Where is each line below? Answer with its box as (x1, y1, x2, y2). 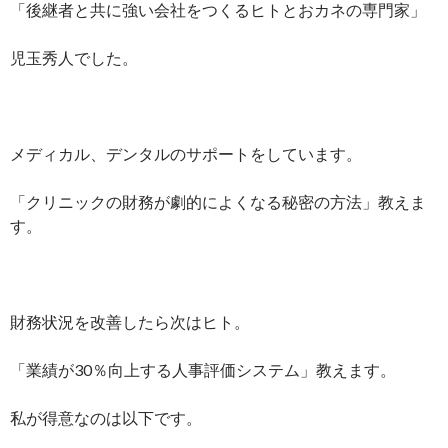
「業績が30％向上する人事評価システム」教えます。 (10, 359, 396, 379)
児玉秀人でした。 (10, 47, 138, 67)
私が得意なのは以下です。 (10, 407, 202, 427)
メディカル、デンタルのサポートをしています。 (10, 143, 362, 163)
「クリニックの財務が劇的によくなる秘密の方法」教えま (10, 191, 426, 211)
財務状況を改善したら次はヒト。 (10, 311, 250, 331)
